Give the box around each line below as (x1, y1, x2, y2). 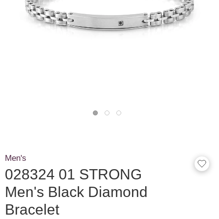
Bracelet (5, 201, 59, 218)
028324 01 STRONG (5, 166, 142, 182)
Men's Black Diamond (5, 183, 148, 200)
